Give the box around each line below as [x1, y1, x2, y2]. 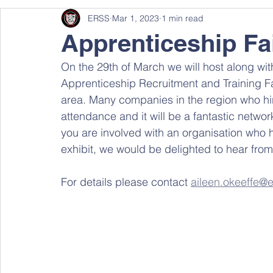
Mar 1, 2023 [112, 12, 159, 24]
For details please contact [61, 175, 191, 189]
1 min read [161, 12, 204, 24]
